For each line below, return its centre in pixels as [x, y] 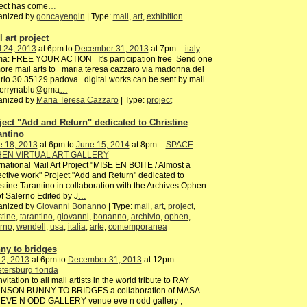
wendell [31, 226]
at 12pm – [161, 259]
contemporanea [137, 226]
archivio [145, 216]
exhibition [164, 16]
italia [76, 226]
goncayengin [60, 16]
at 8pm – [147, 144]
